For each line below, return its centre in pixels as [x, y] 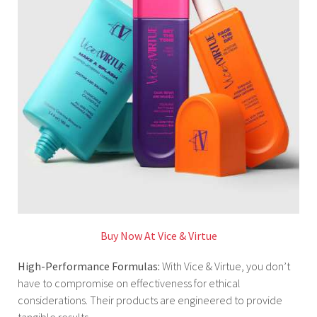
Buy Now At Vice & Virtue [158, 236]
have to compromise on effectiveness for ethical [129, 283]
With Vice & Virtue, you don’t [226, 266]
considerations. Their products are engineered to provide [150, 300]
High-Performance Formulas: [90, 266]
